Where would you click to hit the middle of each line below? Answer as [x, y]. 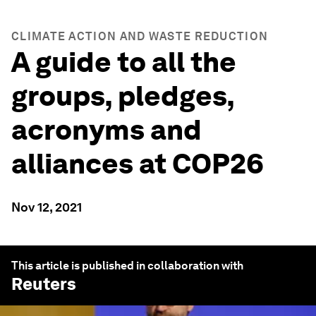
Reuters [44, 284]
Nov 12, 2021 [47, 207]
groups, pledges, [123, 96]
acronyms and [107, 130]
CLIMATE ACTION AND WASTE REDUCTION [140, 36]
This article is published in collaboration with [127, 266]
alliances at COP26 [138, 164]
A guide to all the [124, 62]
